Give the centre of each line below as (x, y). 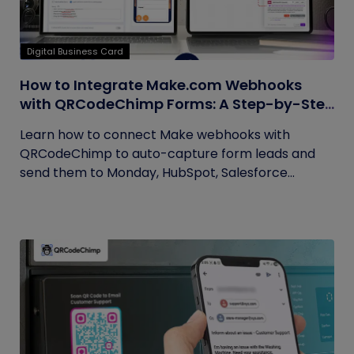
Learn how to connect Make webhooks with (155, 135)
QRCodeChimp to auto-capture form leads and (168, 154)
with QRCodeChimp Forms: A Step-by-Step (177, 104)
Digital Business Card (75, 51)
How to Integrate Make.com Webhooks (161, 85)
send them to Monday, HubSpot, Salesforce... (157, 173)
